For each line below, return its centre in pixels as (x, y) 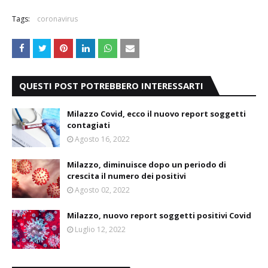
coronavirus (57, 19)
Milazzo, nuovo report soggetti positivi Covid (159, 215)
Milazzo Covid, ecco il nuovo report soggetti (156, 113)
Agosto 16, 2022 (102, 139)
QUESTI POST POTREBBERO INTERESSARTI (111, 85)
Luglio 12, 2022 (100, 229)
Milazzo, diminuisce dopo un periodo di (147, 164)
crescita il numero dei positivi (127, 176)
